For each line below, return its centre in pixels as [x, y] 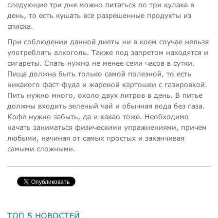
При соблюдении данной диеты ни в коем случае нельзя [108, 42]
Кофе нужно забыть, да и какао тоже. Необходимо [98, 117]
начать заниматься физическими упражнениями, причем [107, 127]
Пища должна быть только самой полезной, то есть [99, 74]
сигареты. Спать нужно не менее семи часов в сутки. [101, 63]
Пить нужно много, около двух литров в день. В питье [105, 95]
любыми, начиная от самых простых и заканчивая [96, 138]
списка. [20, 26]
